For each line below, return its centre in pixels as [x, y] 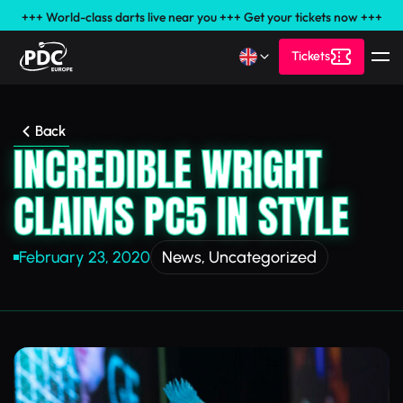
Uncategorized [263, 257]
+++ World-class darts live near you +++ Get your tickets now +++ [201, 17]
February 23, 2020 [85, 257]
